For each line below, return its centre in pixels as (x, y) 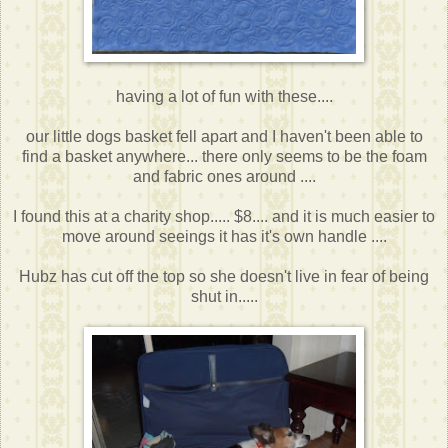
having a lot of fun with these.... (224, 97)
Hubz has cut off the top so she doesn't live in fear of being (224, 277)
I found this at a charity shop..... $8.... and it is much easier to (224, 217)
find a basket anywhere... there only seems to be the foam (224, 157)
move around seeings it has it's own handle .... (224, 237)
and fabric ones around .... (224, 177)
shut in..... (224, 297)
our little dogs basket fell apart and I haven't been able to (224, 137)
